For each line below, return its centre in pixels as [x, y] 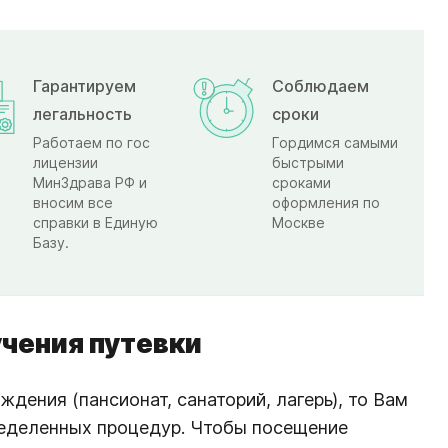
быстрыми [308, 162]
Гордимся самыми [335, 142]
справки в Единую [95, 222]
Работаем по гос [91, 142]
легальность [82, 113]
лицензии [65, 162]
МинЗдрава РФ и [90, 182]
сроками [301, 182]
